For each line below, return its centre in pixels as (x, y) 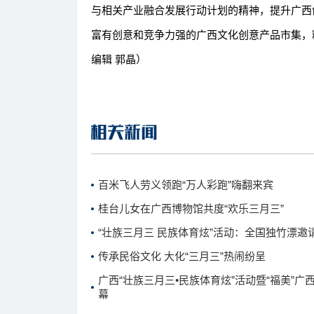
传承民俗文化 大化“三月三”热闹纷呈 (182, 256)
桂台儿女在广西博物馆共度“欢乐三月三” (191, 209)
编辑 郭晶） (119, 59)
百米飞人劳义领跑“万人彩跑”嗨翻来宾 (186, 185)
